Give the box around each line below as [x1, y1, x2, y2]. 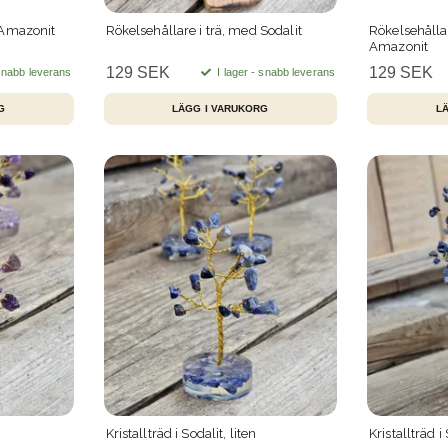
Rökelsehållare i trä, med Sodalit [105, 22, 302, 38]
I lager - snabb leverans [214, 65, 335, 78]
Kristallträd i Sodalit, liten [105, 426, 257, 442]
